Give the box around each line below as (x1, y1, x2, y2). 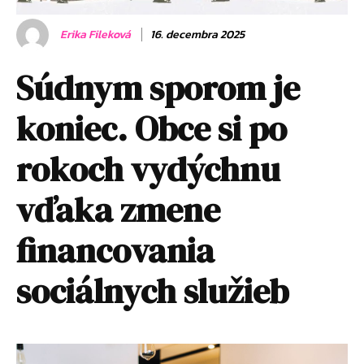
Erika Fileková (60, 25, 131, 43)
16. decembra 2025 (150, 25, 245, 43)
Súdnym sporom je (16, 63, 300, 111)
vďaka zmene (16, 185, 220, 233)
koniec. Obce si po (16, 104, 287, 152)
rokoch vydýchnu (16, 145, 280, 193)
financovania (16, 226, 214, 274)
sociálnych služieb (16, 266, 288, 314)
